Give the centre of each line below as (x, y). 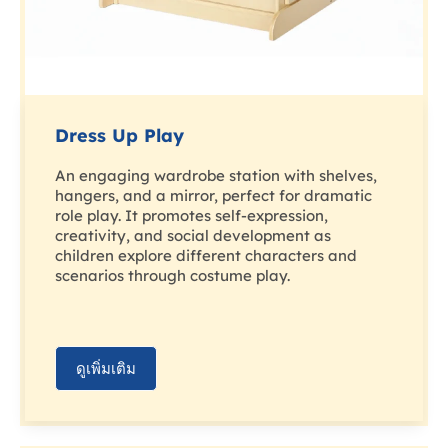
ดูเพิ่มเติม (106, 369)
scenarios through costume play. (172, 276)
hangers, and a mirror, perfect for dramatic (213, 196)
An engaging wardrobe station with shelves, (216, 176)
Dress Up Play (119, 136)
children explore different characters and (206, 256)
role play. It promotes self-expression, (191, 216)
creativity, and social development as (193, 236)
